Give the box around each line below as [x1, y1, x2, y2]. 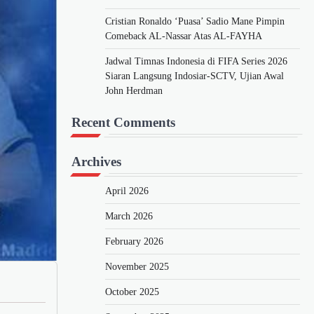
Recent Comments [71, 114, 175, 130]
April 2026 [105, 185, 149, 196]
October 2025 [105, 286, 159, 297]
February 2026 [105, 235, 163, 247]
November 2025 [105, 261, 169, 272]
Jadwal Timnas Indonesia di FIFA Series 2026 [105, 55, 287, 67]
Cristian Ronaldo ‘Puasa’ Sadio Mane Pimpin [105, 15, 285, 27]
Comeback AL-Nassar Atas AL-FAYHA [105, 30, 262, 41]
